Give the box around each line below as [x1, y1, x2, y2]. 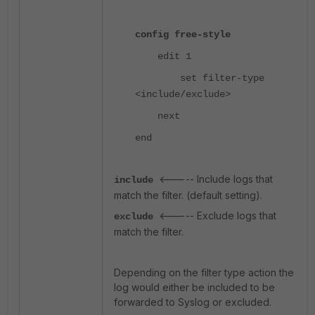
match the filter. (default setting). [114, 189, 262, 201]
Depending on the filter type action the [114, 266, 294, 278]
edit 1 [135, 51, 191, 62]
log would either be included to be [114, 281, 275, 293]
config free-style [135, 29, 231, 40]
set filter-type [135, 72, 264, 84]
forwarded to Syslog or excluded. [114, 296, 271, 308]
